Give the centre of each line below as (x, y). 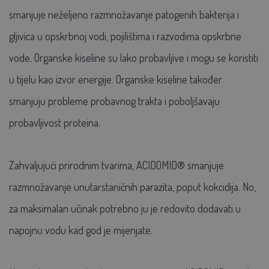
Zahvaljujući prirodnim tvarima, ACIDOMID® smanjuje (116, 165)
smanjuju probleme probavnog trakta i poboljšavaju (114, 101)
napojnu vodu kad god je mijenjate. (81, 230)
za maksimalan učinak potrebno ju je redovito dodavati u (125, 208)
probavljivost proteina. (55, 122)
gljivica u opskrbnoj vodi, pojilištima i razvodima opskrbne (125, 36)
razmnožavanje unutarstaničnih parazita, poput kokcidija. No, (132, 186)
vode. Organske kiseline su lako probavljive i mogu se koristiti (134, 57)
